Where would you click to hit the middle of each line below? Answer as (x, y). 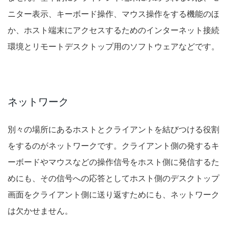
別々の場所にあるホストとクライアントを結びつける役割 (113, 130)
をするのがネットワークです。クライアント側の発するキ (113, 146)
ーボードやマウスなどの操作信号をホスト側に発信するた (113, 162)
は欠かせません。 (40, 211)
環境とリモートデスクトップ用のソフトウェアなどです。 (113, 47)
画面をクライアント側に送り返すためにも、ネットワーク (113, 195)
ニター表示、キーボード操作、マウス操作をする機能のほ (113, 14)
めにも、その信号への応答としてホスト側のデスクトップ (113, 178)
